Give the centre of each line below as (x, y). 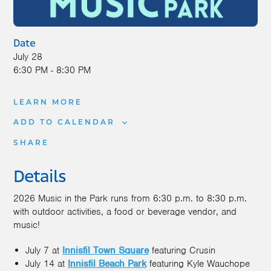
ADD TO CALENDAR (64, 122)
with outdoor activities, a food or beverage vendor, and (125, 211)
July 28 (28, 57)
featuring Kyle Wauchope (198, 263)
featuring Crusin (182, 250)
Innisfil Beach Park (107, 263)
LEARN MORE (48, 103)
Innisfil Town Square (106, 250)
